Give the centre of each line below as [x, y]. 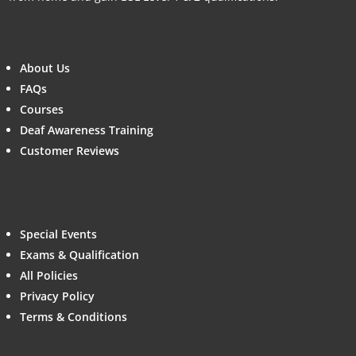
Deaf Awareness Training [87, 130]
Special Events [59, 234]
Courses [42, 109]
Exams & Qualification [80, 254]
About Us [45, 68]
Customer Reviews [70, 150]
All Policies [49, 275]
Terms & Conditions [74, 316]
